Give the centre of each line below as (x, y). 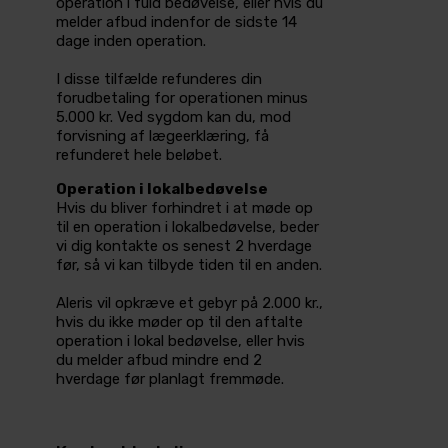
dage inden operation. (131, 41)
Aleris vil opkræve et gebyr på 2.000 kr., (189, 303)
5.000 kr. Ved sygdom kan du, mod (173, 117)
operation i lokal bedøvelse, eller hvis (180, 341)
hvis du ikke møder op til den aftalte (179, 322)
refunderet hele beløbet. (139, 155)
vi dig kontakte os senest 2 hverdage (184, 246)
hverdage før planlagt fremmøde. (170, 379)
